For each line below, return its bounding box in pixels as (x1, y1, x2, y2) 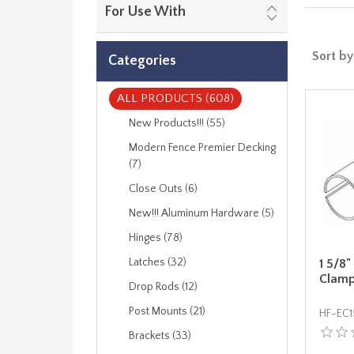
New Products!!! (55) (129, 117, 225, 130)
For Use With (104, 4, 186, 20)
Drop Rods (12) (129, 281, 198, 293)
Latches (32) (129, 256, 186, 269)
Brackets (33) (129, 330, 191, 342)
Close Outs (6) (129, 183, 198, 195)
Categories (108, 53, 176, 69)
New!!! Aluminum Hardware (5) (129, 207, 274, 220)
